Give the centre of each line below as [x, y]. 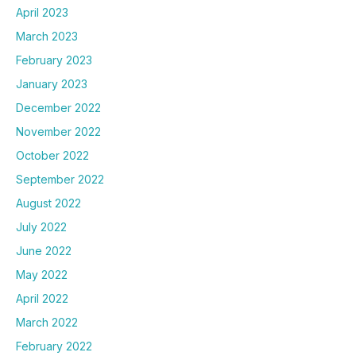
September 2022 [60, 179]
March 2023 [47, 36]
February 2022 [54, 346]
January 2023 [52, 83]
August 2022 [48, 203]
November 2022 [58, 131]
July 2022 [41, 226]
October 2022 [52, 155]
